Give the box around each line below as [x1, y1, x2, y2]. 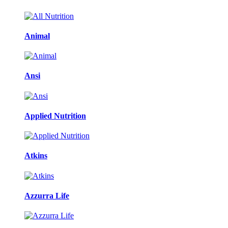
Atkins [24, 151, 47, 160]
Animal [24, 31, 50, 40]
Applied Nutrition [24, 111, 86, 120]
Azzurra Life [24, 191, 69, 200]
